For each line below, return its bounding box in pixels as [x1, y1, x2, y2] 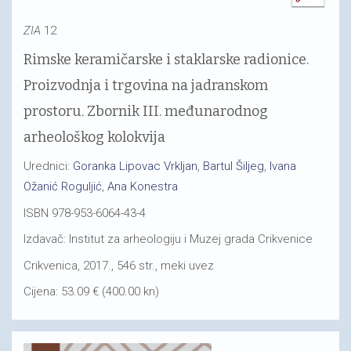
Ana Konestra [107, 179, 178, 194]
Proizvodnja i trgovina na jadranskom [24, 76, 268, 94]
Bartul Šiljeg [203, 159, 264, 173]
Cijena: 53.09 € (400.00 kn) [24, 284, 159, 299]
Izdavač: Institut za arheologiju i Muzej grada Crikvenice [24, 232, 313, 246]
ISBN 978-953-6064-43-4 [24, 205, 146, 220]
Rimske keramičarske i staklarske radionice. [24, 50, 309, 68]
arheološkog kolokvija [24, 128, 165, 146]
